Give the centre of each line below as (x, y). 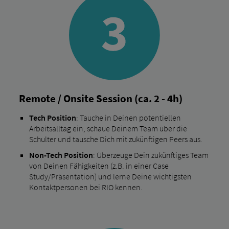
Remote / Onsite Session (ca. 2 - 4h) (100, 98)
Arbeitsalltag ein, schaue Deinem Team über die (108, 129)
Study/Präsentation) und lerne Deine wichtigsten (110, 177)
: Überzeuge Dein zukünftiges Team (151, 155)
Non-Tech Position (61, 155)
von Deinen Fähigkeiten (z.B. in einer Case (99, 166)
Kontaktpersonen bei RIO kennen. (86, 187)
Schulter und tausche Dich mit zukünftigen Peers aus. (116, 139)
